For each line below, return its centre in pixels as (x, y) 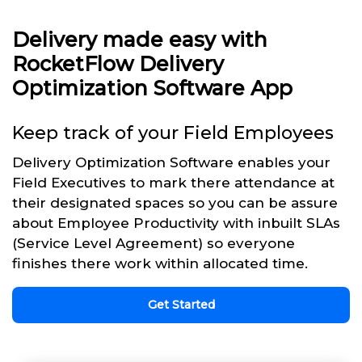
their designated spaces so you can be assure (175, 202)
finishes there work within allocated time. (160, 263)
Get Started (181, 304)
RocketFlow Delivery (118, 63)
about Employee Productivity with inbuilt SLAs (176, 223)
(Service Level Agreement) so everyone (154, 243)
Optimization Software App (152, 88)
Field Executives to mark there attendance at (173, 182)
